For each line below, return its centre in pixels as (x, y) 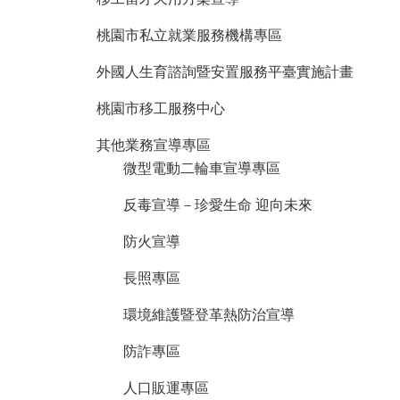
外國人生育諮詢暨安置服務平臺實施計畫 (225, 71)
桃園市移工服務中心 (161, 108)
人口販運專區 (166, 387)
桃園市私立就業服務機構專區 (189, 35)
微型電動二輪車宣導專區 (202, 168)
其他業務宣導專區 (154, 145)
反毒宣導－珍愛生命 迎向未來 (218, 204)
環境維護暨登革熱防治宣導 (209, 314)
